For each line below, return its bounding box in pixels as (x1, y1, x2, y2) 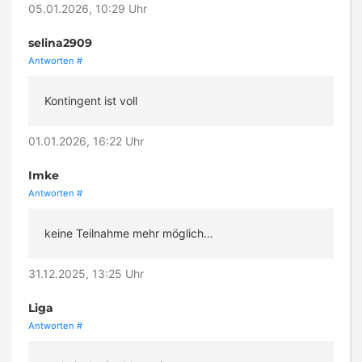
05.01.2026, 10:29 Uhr (28, 2, 147, 16)
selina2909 (28, 36, 92, 51)
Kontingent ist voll (44, 94, 137, 108)
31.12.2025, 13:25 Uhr (28, 267, 144, 281)
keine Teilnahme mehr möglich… (44, 226, 213, 241)
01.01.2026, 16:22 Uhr (28, 134, 144, 149)
